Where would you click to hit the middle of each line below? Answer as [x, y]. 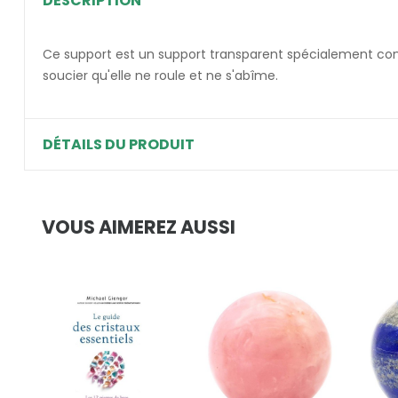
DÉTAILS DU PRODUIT [119, 145]
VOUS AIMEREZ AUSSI [139, 227]
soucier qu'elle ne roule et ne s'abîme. [160, 76]
